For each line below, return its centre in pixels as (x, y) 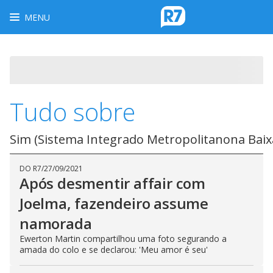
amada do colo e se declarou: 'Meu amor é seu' (114, 250)
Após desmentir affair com (112, 183)
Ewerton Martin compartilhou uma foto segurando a (123, 239)
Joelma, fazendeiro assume (114, 203)
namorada (56, 223)
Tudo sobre (73, 112)
